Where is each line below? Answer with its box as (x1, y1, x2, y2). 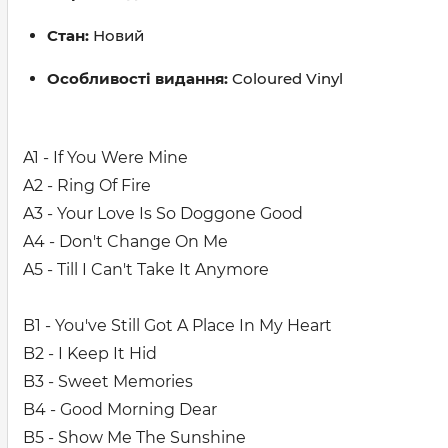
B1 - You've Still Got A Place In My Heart (23, 316, 332, 335)
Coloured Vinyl (232, 69, 343, 88)
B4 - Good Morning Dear (23, 400, 217, 419)
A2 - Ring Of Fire (23, 176, 151, 195)
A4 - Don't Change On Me (23, 232, 228, 251)
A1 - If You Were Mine (23, 148, 188, 167)
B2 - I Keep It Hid (23, 344, 157, 363)
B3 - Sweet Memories (23, 372, 193, 391)
